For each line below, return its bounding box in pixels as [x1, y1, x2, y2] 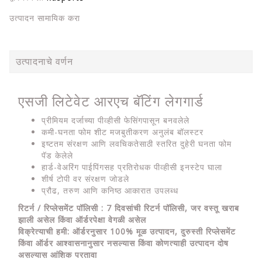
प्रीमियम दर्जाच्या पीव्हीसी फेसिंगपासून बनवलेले [42, 115, 189, 126]
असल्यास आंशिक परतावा [18, 249, 97, 260]
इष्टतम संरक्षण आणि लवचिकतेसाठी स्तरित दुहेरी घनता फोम [42, 138, 232, 149]
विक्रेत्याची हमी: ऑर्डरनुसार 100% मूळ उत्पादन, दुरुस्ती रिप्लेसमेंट [18, 226, 236, 237]
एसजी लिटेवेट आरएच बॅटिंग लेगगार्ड [18, 91, 204, 111]
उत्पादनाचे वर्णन [16, 55, 73, 68]
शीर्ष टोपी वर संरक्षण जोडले [42, 173, 129, 184]
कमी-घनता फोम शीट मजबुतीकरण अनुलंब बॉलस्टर [42, 126, 204, 137]
